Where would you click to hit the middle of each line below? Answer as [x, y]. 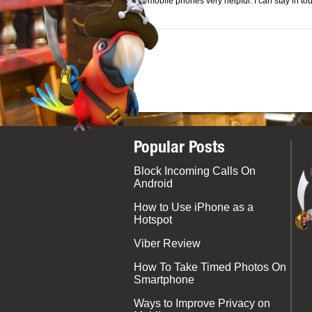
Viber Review [167, 243]
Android [153, 184]
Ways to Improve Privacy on [202, 303]
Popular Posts [179, 149]
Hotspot [153, 220]
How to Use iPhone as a [194, 207]
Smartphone [164, 280]
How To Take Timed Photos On [210, 267]
